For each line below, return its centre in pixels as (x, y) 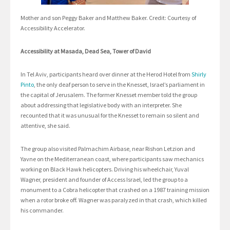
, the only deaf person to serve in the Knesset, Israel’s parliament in (119, 85)
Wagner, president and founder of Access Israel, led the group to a (104, 180)
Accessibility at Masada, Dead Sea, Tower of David (86, 51)
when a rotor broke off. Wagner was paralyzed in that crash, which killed (114, 200)
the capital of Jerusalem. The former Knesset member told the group (109, 95)
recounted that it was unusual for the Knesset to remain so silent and (110, 116)
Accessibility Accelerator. (53, 28)
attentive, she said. (45, 126)
